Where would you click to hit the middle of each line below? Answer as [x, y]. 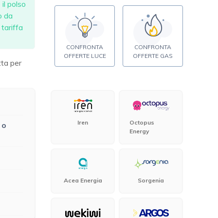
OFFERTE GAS [153, 56]
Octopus [142, 122]
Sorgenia [151, 180]
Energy [139, 131]
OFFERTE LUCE [85, 56]
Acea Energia [83, 180]
